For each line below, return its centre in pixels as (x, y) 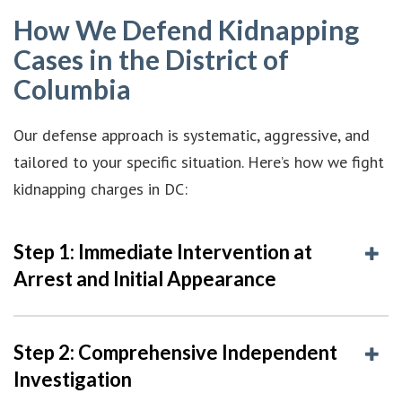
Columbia (72, 88)
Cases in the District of (151, 59)
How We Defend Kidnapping (186, 29)
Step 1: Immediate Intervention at (163, 251)
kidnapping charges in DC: (100, 188)
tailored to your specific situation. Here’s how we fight (199, 162)
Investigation (73, 379)
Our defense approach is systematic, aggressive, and (192, 135)
